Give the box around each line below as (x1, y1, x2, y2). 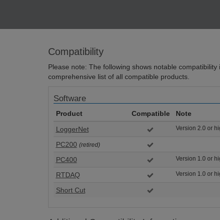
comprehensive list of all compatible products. (48, 73, 190, 81)
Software (53, 94, 86, 103)
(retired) (79, 141, 100, 148)
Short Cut (55, 186, 85, 194)
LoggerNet (55, 125, 89, 133)
